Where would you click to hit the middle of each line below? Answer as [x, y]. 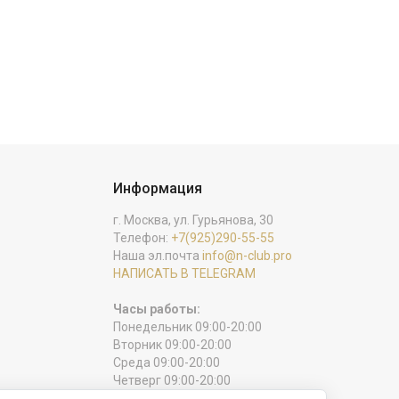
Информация [158, 188]
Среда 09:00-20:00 [167, 362]
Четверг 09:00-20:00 [172, 380]
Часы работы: [157, 309]
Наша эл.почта [158, 255]
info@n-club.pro [247, 255]
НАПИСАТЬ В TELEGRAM [184, 273]
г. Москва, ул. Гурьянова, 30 [193, 220]
